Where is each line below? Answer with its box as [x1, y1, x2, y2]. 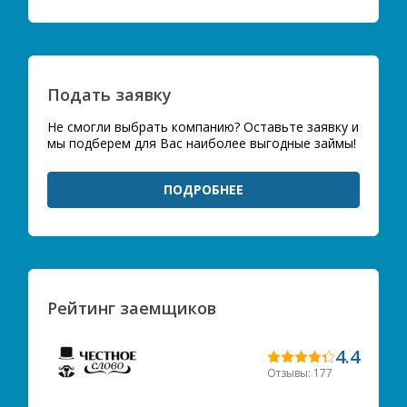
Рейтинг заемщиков [47, 297, 216, 319]
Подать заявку [47, 84, 172, 105]
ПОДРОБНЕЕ [164, 181, 243, 198]
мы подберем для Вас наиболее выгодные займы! [47, 134, 356, 152]
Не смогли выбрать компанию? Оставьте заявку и [47, 118, 359, 135]
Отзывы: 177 [267, 364, 333, 381]
